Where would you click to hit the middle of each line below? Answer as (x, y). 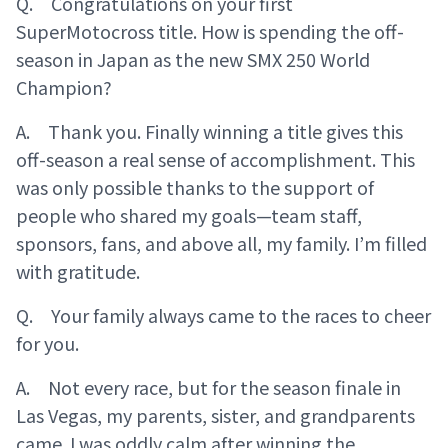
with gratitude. (78, 271)
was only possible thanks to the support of (195, 187)
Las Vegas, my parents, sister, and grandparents (215, 415)
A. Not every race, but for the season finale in (208, 387)
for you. (47, 343)
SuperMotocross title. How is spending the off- (210, 31)
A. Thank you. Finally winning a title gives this (209, 131)
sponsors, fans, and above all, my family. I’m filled (221, 243)
